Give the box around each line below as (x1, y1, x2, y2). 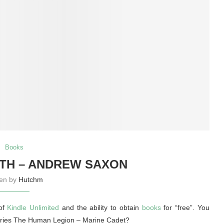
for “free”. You (160, 203, 210, 212)
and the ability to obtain (59, 203, 142, 212)
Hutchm (18, 175, 43, 184)
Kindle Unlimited (7, 203, 59, 212)
